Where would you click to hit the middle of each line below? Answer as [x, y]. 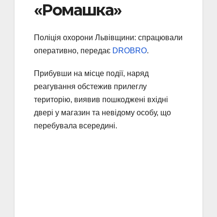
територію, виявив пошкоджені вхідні [101, 99]
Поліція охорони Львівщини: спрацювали [108, 37]
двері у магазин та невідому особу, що [102, 112]
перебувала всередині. [76, 125]
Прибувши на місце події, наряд [91, 73]
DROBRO [130, 50]
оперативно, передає [73, 50]
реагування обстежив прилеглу [90, 86]
